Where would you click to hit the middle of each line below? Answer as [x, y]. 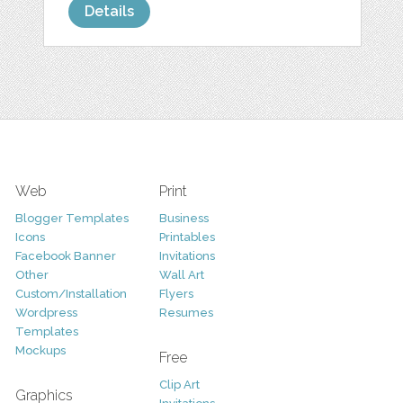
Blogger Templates [72, 219]
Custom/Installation [71, 294]
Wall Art [181, 275]
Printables [187, 237]
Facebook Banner [65, 256]
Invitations [187, 256]
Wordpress [46, 313]
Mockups [40, 351]
